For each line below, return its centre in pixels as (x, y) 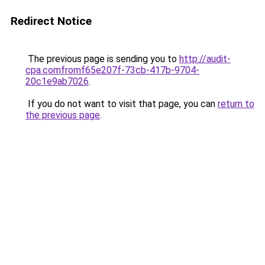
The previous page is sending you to (102, 59)
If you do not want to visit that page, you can (122, 104)
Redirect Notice (51, 21)
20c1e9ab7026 (57, 81)
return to (236, 104)
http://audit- (205, 59)
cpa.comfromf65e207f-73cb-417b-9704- (112, 70)
